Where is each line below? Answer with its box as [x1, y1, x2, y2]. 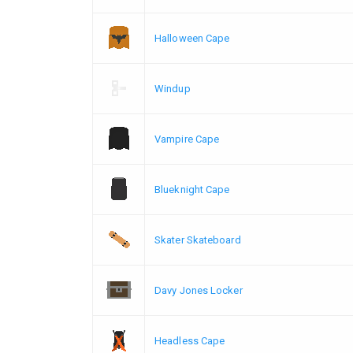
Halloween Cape [154, 32, 230, 44]
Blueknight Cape [154, 183, 230, 195]
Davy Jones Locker [154, 284, 243, 296]
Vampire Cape [154, 132, 220, 145]
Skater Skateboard [154, 233, 241, 246]
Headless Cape [154, 334, 225, 347]
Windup [154, 82, 191, 95]
